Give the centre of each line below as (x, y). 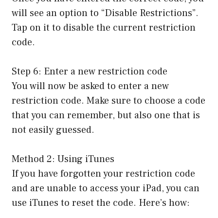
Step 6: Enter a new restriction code (90, 71)
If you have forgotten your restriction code (103, 173)
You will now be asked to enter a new (90, 86)
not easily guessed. (53, 130)
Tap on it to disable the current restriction (104, 27)
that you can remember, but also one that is (106, 115)
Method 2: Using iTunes (63, 159)
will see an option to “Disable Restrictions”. (105, 13)
